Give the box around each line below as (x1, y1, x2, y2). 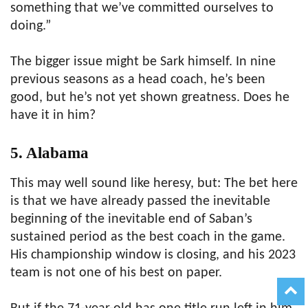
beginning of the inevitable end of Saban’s (10, 212, 252, 226)
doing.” (10, 19, 51, 33)
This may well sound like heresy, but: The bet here (10, 176, 298, 190)
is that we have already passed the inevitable (10, 194, 270, 208)
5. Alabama (10, 144, 89, 162)
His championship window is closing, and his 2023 (10, 247, 296, 262)
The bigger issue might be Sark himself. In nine (10, 54, 276, 69)
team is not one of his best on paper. (10, 265, 222, 280)
